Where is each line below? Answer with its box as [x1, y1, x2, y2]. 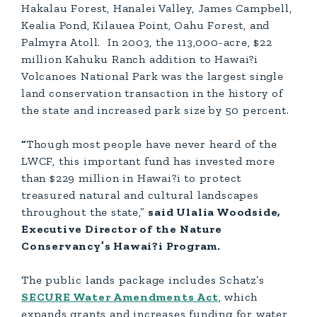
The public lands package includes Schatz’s [21, 273, 265, 287]
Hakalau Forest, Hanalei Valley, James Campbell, [21, 1, 292, 15]
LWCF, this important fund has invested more [21, 154, 275, 168]
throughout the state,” [21, 205, 149, 219]
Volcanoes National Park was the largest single [21, 69, 284, 83]
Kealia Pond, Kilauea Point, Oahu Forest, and [21, 18, 270, 32]
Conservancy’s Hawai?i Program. [21, 239, 221, 253]
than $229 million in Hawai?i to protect [21, 171, 242, 185]
